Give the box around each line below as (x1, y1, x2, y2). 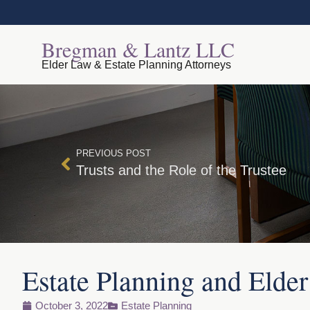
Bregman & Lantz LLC (42, 35, 235, 63)
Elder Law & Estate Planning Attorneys (42, 59, 231, 71)
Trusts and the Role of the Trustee (76, 163, 286, 178)
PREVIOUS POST (76, 148, 151, 158)
